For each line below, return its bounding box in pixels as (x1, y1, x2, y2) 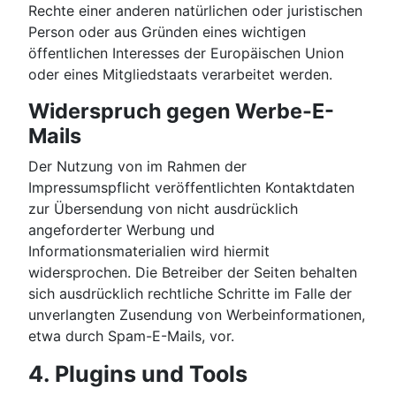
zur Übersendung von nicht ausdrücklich (28, 200, 298, 218)
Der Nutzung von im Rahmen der (28, 157, 247, 176)
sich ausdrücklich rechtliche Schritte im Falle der (28, 285, 352, 303)
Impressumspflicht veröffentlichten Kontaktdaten (28, 179, 354, 197)
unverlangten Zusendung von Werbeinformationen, (28, 306, 365, 324)
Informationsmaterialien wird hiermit (28, 242, 270, 261)
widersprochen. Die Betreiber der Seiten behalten (28, 263, 357, 282)
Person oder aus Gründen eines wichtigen (28, 23, 306, 42)
